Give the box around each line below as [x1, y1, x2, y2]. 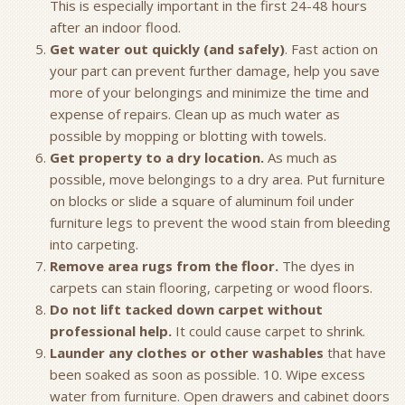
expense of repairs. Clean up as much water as [50, 105, 340, 123]
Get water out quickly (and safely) [50, 40, 285, 58]
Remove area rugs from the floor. [50, 257, 278, 275]
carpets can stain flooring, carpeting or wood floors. [50, 278, 380, 297]
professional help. [50, 322, 172, 340]
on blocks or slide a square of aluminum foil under [50, 192, 354, 210]
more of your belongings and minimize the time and [50, 83, 369, 101]
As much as [264, 148, 337, 166]
